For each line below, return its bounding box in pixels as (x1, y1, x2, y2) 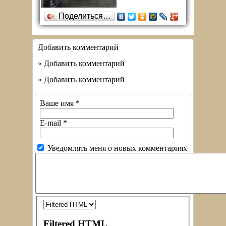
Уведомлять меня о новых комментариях (47, 144, 187, 152)
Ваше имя (40, 99, 76, 107)
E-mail (40, 119, 63, 127)
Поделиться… (59, 12, 111, 20)
